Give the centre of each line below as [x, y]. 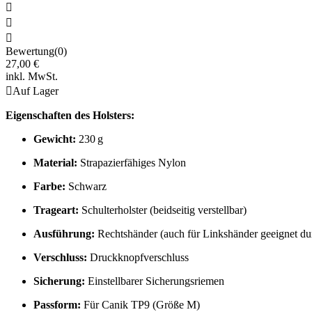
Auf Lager [36, 91]
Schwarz [86, 186]
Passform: [57, 304]
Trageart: [56, 210]
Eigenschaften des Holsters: [70, 115]
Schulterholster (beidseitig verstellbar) [163, 210]
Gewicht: [55, 139]
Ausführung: [64, 233]
